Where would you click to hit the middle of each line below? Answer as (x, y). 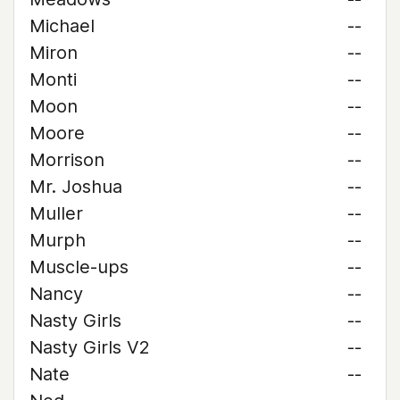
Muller (56, 213)
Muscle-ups (79, 267)
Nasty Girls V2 (89, 347)
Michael (62, 26)
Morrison (67, 160)
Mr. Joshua (76, 187)
